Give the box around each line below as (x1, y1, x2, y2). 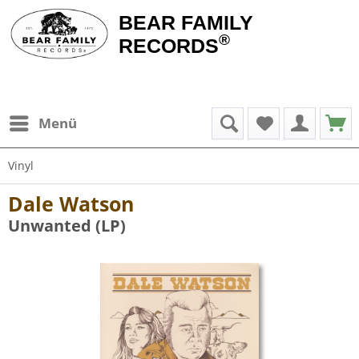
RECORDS (118, 34, 219, 57)
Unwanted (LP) (8, 215, 126, 236)
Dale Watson (8, 190, 134, 217)
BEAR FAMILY (118, 11, 253, 34)
